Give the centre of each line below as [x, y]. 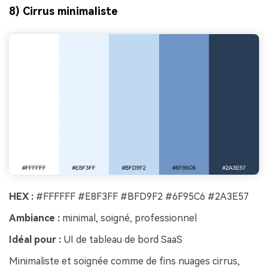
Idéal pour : [35, 239]
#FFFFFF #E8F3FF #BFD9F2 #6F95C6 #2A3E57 [141, 197]
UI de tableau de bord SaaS [122, 239]
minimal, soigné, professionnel [128, 218]
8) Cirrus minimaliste [63, 11]
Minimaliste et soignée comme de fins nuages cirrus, [124, 261]
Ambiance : [34, 218]
